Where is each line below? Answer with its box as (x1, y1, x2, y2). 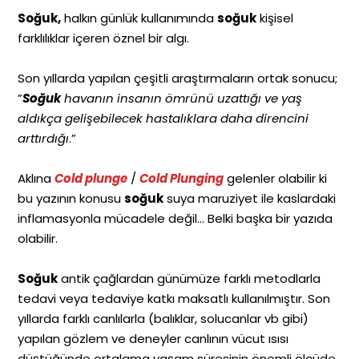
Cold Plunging (139, 169, 224, 187)
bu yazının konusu (18, 189, 125, 207)
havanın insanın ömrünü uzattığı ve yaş (61, 89, 303, 107)
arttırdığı (18, 129, 70, 147)
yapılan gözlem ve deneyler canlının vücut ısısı (18, 329, 289, 347)
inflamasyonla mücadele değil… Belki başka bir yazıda (18, 209, 333, 227)
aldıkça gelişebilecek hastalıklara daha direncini (18, 109, 309, 127)
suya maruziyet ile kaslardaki (163, 189, 337, 207)
